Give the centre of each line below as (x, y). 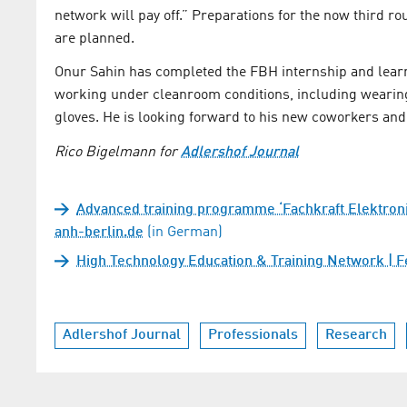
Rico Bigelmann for (118, 153)
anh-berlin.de (99, 233)
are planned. (94, 39)
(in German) (183, 233)
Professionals (253, 336)
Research (356, 336)
